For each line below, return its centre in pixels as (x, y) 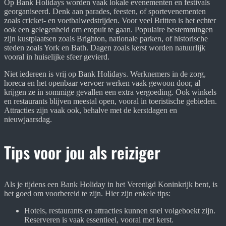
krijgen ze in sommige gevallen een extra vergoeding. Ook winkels (110, 92)
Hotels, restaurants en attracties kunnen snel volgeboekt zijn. (120, 210)
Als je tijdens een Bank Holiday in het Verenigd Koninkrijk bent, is (111, 184)
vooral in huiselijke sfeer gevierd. (57, 56)
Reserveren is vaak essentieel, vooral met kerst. (99, 219)
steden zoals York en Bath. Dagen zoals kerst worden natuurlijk (105, 47)
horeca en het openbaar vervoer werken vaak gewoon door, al (102, 83)
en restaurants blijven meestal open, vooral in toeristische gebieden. (110, 101)
